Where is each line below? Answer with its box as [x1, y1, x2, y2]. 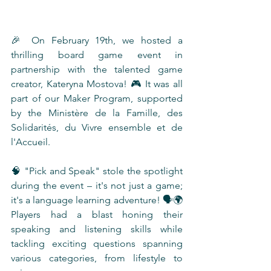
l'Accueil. [11, 136, 50, 148]
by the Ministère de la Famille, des [11, 107, 183, 119]
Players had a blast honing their [11, 209, 183, 220]
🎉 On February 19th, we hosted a [11, 34, 183, 46]
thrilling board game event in [11, 49, 183, 60]
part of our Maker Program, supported [11, 93, 183, 104]
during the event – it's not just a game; [11, 180, 183, 191]
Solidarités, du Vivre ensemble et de [11, 122, 183, 133]
